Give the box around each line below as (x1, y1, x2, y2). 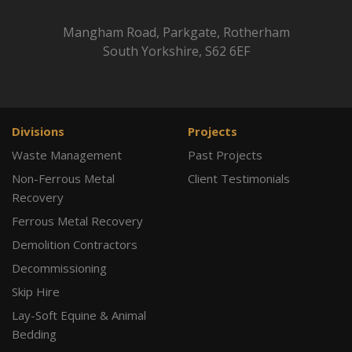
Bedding (12, 326, 57, 342)
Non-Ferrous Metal (12, 170, 115, 186)
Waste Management (12, 147, 122, 163)
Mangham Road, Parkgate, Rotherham (62, 24, 290, 41)
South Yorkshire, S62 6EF (102, 42, 250, 60)
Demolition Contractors (12, 236, 137, 252)
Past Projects (188, 147, 262, 163)
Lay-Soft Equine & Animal (12, 307, 146, 323)
